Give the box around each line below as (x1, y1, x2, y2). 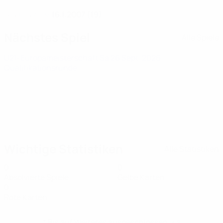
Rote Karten (4, 192, 47, 203)
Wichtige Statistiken (4, 140, 123, 157)
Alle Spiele (182, 31, 219, 43)
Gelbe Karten (117, 172, 165, 183)
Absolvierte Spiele (4, 172, 69, 183)
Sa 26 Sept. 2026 (100, 52, 162, 63)
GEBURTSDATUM (4, 11, 50, 19)
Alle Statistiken (164, 143, 219, 154)
